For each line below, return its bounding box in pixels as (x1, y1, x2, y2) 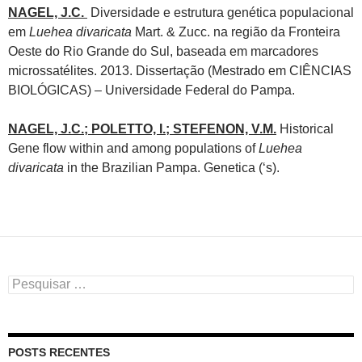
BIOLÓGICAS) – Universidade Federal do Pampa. (8, 82, 295, 97)
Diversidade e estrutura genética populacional (87, 5, 354, 19)
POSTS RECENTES (8, 345, 110, 359)
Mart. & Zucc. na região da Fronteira (132, 24, 340, 39)
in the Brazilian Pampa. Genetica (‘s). (64, 160, 280, 175)
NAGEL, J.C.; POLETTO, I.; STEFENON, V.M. (8, 121, 276, 136)
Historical (276, 121, 334, 136)
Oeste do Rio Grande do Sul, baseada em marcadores (8, 44, 318, 58)
